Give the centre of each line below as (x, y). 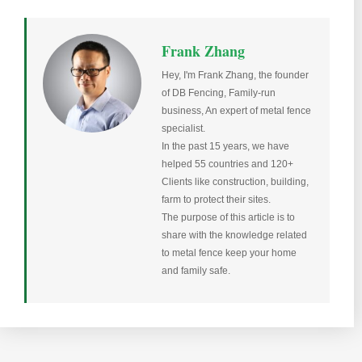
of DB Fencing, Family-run (219, 93)
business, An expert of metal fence (236, 110)
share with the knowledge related (234, 235)
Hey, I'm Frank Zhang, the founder (235, 75)
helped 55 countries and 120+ (227, 164)
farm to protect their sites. (216, 199)
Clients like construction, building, (235, 181)
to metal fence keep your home (229, 253)
